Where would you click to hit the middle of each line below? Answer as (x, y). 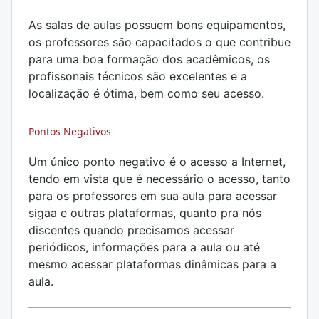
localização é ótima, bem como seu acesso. (146, 93)
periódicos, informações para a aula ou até (144, 247)
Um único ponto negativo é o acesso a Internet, (157, 162)
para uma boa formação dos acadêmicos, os (149, 59)
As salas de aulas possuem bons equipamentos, (157, 25)
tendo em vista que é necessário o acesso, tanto (159, 179)
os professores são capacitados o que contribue (159, 42)
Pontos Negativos (70, 131)
